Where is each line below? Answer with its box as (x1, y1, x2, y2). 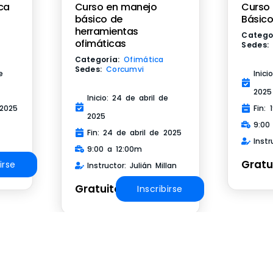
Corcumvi (105, 63, 144, 74)
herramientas (74, 24, 138, 38)
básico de (74, 12, 122, 26)
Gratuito (74, 181, 121, 196)
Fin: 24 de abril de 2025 (87, 127, 182, 138)
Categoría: (74, 54, 124, 65)
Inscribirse (137, 182, 183, 195)
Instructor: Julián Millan (87, 160, 177, 171)
